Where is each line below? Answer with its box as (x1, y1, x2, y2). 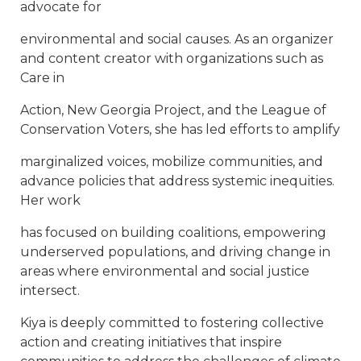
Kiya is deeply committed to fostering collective (20, 314, 324, 330)
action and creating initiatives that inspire (20, 334, 282, 350)
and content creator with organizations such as (20, 50, 323, 66)
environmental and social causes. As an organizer (20, 31, 334, 47)
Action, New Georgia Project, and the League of (20, 102, 326, 118)
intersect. (20, 282, 80, 298)
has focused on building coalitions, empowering (20, 224, 326, 240)
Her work (20, 192, 81, 208)
